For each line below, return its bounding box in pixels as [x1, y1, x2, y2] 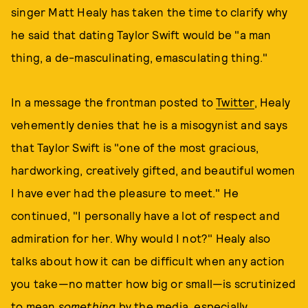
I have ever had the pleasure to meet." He [11, 186, 239, 199]
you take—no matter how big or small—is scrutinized [11, 276, 296, 290]
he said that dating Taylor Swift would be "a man [11, 27, 272, 41]
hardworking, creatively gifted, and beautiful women [11, 163, 296, 177]
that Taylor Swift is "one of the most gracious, [11, 140, 259, 154]
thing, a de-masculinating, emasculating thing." [11, 50, 268, 64]
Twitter [216, 95, 254, 109]
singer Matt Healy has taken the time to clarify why [11, 5, 288, 19]
